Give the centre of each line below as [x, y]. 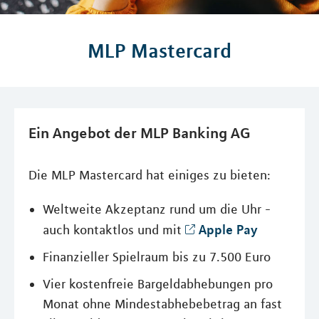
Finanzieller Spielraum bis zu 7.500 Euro [157, 257]
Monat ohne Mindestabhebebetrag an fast [162, 304]
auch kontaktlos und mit [114, 230]
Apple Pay [228, 229]
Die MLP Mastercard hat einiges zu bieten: [150, 175]
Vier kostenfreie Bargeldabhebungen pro [158, 284]
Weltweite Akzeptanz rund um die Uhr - [157, 209]
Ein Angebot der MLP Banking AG [140, 132]
